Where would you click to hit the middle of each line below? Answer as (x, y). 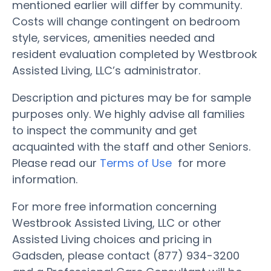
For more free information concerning (114, 206)
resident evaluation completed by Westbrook (135, 54)
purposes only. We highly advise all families (129, 114)
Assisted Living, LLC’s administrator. (106, 70)
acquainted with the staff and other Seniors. (131, 146)
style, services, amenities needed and (113, 38)
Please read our (56, 163)
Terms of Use (136, 163)
